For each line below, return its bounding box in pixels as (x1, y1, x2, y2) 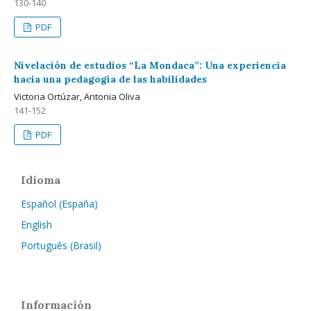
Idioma (21, 173, 60, 187)
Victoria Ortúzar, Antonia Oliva (14, 90, 140, 103)
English (21, 218, 52, 231)
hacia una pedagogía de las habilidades (14, 73, 207, 85)
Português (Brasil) (21, 239, 101, 252)
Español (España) (21, 197, 98, 210)
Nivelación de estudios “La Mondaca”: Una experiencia (14, 59, 286, 72)
